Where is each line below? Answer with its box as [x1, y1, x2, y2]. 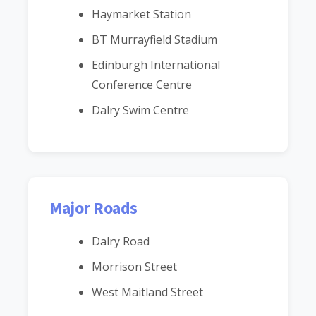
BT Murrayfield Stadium [92, 31, 217, 47]
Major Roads [49, 196, 138, 219]
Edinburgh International [92, 56, 220, 73]
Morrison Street [92, 258, 177, 274]
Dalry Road [92, 233, 150, 249]
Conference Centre [92, 76, 192, 92]
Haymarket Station [92, 6, 191, 22]
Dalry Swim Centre [92, 102, 189, 118]
